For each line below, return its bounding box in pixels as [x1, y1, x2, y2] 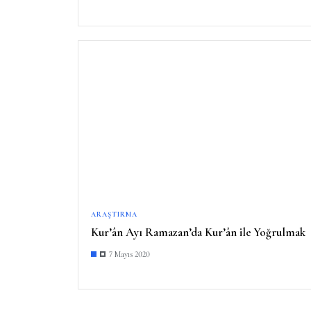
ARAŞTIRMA [91, 210, 137, 219]
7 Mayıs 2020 [109, 249, 150, 259]
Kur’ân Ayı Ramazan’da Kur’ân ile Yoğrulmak [91, 224, 305, 239]
